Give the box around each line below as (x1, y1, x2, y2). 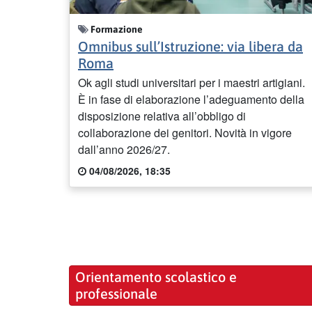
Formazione (88, 24, 143, 36)
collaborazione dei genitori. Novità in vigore (78, 124, 292, 141)
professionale (75, 286, 157, 302)
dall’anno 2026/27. (78, 141, 170, 157)
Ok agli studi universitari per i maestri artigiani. (78, 74, 305, 91)
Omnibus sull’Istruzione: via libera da (78, 38, 303, 54)
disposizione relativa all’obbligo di (78, 107, 246, 124)
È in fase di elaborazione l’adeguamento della (78, 91, 304, 107)
